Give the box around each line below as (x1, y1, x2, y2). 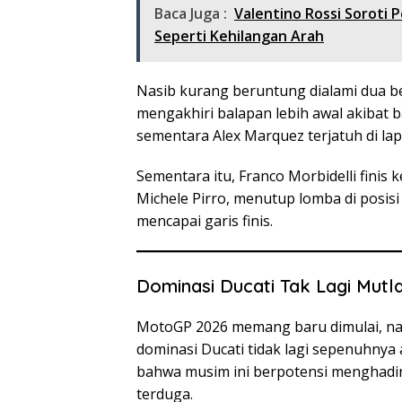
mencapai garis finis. (136, 211, 273, 232)
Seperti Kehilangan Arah (154, 26, 324, 47)
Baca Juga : (154, 4, 227, 24)
